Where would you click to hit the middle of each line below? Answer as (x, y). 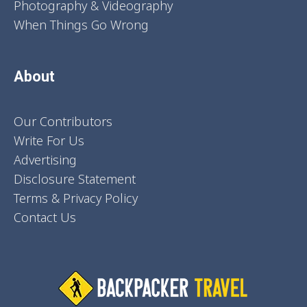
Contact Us (45, 218)
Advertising (45, 160)
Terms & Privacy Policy (76, 198)
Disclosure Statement (75, 179)
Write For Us (49, 141)
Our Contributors (63, 122)
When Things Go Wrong (81, 25)
